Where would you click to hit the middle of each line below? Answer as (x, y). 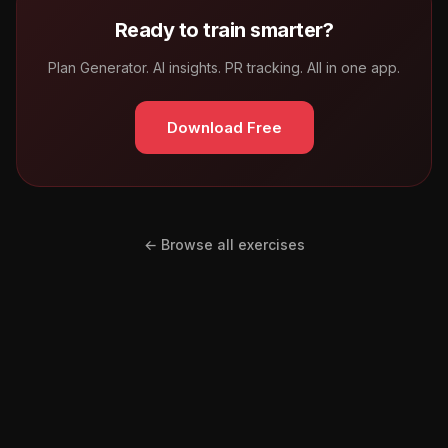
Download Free (224, 127)
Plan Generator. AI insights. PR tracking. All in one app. (224, 67)
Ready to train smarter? (224, 29)
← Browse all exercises (224, 244)
